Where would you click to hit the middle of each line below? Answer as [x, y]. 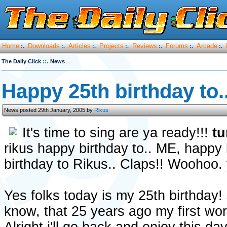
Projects [111, 46]
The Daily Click [21, 61]
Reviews [145, 46]
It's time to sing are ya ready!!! [117, 133]
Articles [80, 46]
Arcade [207, 46]
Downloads [44, 46]
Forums [177, 46]
